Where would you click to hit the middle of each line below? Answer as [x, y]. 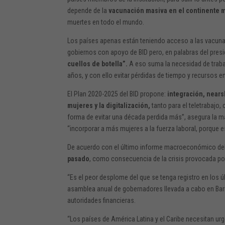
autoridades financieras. [102, 200]
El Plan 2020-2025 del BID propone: [117, 94]
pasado [79, 158]
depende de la [88, 10]
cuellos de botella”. [98, 64]
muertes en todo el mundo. [106, 22]
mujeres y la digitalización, [109, 105]
